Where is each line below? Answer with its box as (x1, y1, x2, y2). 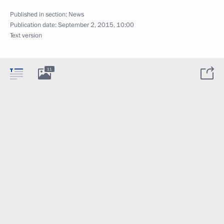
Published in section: (10, 10, 68, 19)
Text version (10, 31, 42, 40)
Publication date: (10, 20, 58, 29)
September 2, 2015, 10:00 (58, 20, 134, 29)
